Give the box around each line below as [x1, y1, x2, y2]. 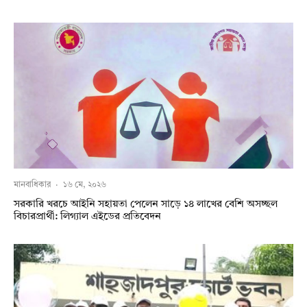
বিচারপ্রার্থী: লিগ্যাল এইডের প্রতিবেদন [14, 211, 161, 222]
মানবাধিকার [14, 180, 51, 189]
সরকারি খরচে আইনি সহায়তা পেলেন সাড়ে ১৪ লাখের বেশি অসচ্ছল [14, 199, 278, 210]
